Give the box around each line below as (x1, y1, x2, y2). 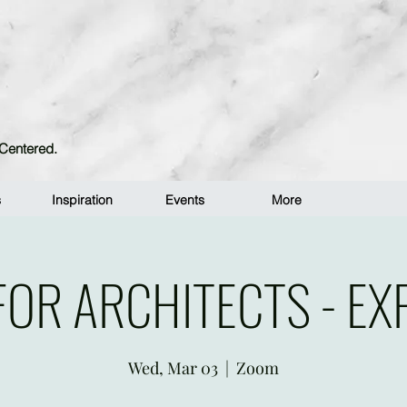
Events (164, 192, 204, 208)
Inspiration (52, 192, 113, 208)
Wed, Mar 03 (128, 357, 218, 379)
